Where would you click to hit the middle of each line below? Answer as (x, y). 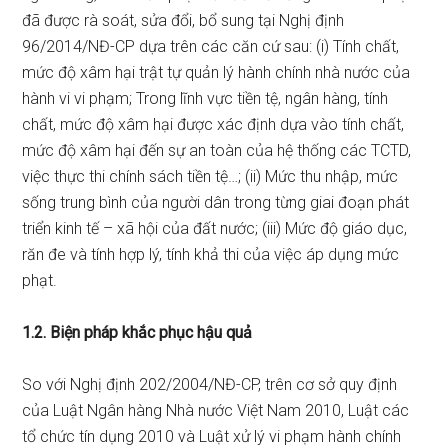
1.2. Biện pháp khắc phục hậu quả (137, 332)
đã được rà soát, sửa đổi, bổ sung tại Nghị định (183, 20)
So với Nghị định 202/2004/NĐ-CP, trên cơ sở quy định (210, 384)
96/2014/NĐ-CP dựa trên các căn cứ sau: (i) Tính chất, (211, 46)
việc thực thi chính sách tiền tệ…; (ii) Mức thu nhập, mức (210, 176)
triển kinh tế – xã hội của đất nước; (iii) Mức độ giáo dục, (215, 228)
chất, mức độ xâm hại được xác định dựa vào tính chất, (213, 124)
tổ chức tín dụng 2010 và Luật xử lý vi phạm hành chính (212, 436)
